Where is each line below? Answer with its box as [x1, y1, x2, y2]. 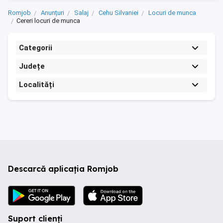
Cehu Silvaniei [99, 9, 138, 16]
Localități [19, 80, 54, 89]
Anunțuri [41, 9, 64, 16]
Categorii [19, 43, 52, 52]
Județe [19, 62, 45, 71]
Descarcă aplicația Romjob [8, 164, 118, 174]
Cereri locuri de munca [16, 17, 80, 24]
